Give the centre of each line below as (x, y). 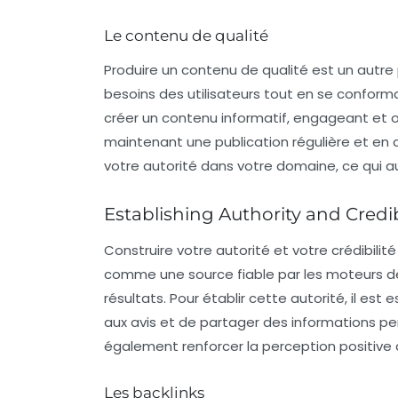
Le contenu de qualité (186, 35)
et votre (301, 250)
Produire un (143, 69)
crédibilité (364, 250)
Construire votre (160, 250)
